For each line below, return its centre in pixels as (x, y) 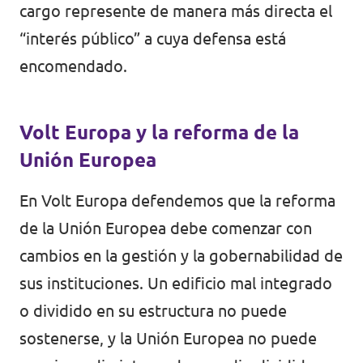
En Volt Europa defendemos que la (147, 201)
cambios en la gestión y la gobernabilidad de (181, 256)
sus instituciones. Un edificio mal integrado (176, 284)
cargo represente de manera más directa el (176, 11)
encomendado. (73, 66)
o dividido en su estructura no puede (153, 311)
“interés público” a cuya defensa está (153, 39)
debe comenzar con (239, 228)
